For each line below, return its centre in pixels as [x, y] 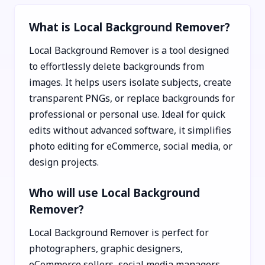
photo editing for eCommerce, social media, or [131, 146]
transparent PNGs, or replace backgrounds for [132, 98]
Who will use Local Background [114, 192]
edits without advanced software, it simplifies [130, 130]
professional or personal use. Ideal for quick [127, 114]
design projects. [64, 162]
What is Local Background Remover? [130, 27]
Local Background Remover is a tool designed [129, 50]
